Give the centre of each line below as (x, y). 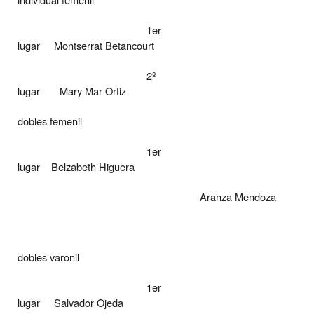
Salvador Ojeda (89, 302)
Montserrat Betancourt (104, 45)
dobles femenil (50, 121)
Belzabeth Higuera (93, 166)
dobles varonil (48, 257)
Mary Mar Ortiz (93, 90)
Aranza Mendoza (238, 196)
